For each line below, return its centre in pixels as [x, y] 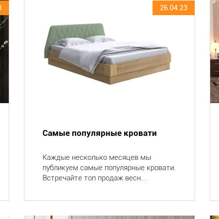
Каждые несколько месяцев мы [97, 157]
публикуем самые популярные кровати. [109, 168]
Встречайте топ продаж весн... [94, 178]
